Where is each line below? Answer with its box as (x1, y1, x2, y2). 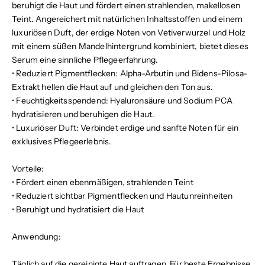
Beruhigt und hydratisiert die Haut (16, 203, 144, 215)
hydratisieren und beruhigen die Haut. (12, 108, 155, 119)
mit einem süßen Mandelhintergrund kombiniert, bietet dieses (12, 40, 248, 51)
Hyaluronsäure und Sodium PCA (108, 95, 232, 106)
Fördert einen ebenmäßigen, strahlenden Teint (16, 176, 193, 188)
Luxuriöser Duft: (16, 122, 79, 133)
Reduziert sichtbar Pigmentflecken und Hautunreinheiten (16, 190, 233, 201)
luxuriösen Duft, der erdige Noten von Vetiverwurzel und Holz (12, 27, 246, 38)
